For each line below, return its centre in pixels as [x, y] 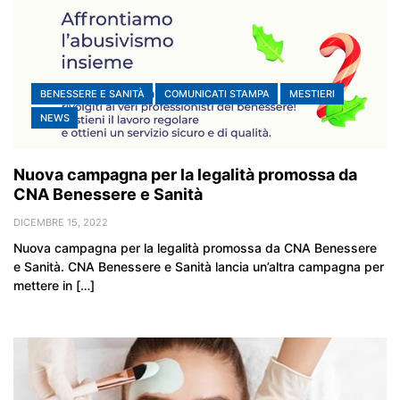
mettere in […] [54, 285]
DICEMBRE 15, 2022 [61, 222]
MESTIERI [312, 93]
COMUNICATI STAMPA [217, 93]
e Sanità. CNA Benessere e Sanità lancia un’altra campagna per [199, 266]
